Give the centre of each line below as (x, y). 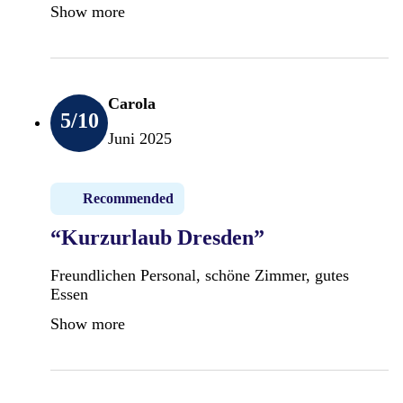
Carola (132, 103)
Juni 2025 (140, 138)
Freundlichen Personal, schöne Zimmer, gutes (200, 275)
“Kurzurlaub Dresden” (157, 237)
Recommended (128, 198)
